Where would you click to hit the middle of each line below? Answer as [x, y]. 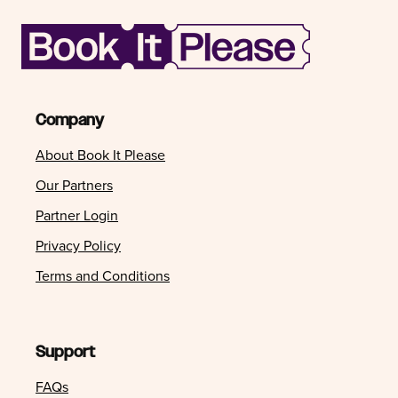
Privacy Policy [78, 246]
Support [65, 352]
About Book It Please [100, 155]
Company [70, 120]
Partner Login [77, 215]
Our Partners [74, 185]
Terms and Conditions [103, 276]
